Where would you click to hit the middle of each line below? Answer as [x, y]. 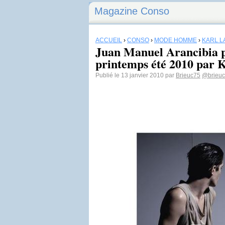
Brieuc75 [188, 75]
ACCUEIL [109, 40]
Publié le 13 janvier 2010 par [136, 75]
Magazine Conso [132, 11]
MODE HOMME [176, 40]
